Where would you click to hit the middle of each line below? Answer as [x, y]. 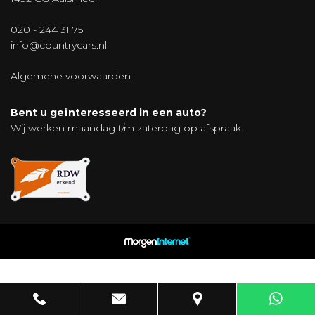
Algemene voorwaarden [71, 76]
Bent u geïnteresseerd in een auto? [109, 112]
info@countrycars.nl [59, 45]
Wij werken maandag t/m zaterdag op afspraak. [127, 128]
